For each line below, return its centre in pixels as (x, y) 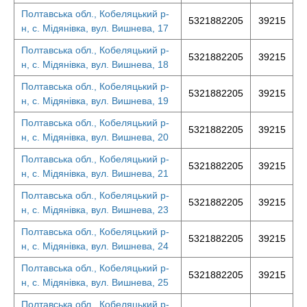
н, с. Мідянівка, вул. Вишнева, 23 (95, 210)
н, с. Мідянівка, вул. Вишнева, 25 (95, 282)
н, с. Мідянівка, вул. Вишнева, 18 (95, 64)
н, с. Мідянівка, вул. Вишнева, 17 (95, 28)
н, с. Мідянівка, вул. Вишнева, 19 (95, 101)
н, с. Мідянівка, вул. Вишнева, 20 (95, 137)
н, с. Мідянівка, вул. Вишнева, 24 (95, 246)
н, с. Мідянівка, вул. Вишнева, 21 (95, 173)
